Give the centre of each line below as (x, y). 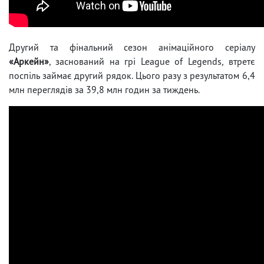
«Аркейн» (29, 61)
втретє (240, 61)
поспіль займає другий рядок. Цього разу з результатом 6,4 (132, 75)
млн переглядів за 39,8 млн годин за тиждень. (104, 89)
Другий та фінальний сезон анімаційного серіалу (132, 47)
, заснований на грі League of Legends (135, 61)
